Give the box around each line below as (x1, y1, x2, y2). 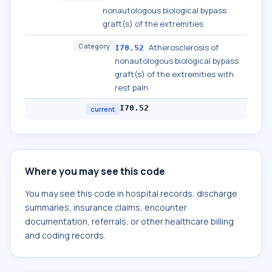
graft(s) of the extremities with (115, 69, 234, 80)
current (90, 104, 115, 114)
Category (78, 41, 110, 50)
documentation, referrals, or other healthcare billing (25, 216, 234, 227)
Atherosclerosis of (149, 42, 219, 53)
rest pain (115, 82, 148, 93)
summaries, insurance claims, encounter (25, 202, 187, 213)
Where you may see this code (25, 165, 165, 178)
